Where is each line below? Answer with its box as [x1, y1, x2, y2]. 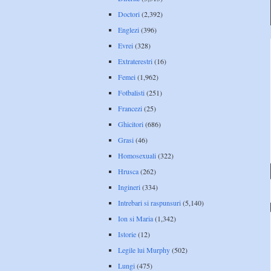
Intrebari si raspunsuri [118, 197, 181, 207]
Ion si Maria [118, 213, 153, 223]
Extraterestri [118, 56, 152, 66]
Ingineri [118, 181, 140, 192]
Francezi [118, 103, 142, 113]
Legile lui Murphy [118, 244, 170, 255]
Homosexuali [118, 150, 156, 160]
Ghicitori [118, 119, 143, 129]
